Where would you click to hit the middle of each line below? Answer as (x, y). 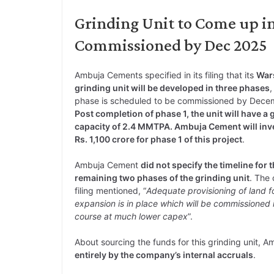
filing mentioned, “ (110, 191)
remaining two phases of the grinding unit (162, 178)
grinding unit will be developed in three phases (172, 88)
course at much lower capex (131, 217)
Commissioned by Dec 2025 (171, 45)
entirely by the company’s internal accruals (164, 255)
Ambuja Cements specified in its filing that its (165, 75)
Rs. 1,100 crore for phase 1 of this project (158, 139)
